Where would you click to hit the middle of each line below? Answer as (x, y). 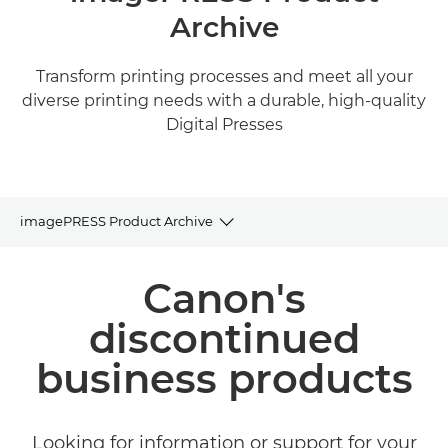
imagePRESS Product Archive (116, 220)
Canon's (224, 298)
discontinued (224, 338)
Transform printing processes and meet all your (224, 76)
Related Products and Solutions (122, 320)
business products (224, 378)
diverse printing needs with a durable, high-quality (224, 100)
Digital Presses (224, 124)
